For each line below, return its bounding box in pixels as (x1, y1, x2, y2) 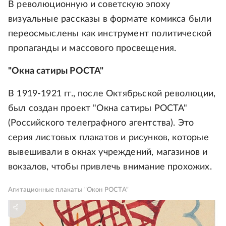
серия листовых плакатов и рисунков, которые (8, 133, 209, 143)
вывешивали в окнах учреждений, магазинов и (8, 148, 208, 157)
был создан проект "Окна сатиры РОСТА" (8, 104, 188, 114)
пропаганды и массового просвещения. (8, 44, 177, 53)
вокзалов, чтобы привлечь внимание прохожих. (8, 162, 212, 172)
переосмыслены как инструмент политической (8, 29, 212, 39)
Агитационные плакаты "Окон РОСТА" (8, 187, 129, 194)
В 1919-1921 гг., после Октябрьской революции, (8, 89, 216, 99)
